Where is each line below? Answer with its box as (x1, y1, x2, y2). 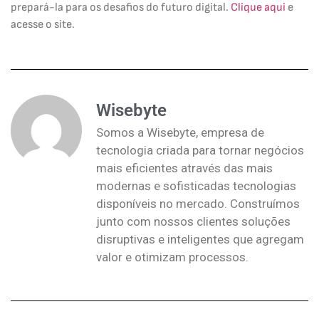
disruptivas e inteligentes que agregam (96, 231, 304, 246)
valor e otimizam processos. (96, 249, 249, 264)
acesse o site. (11, 18, 75, 32)
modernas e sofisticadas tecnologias (96, 178, 296, 193)
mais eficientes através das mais (96, 160, 273, 175)
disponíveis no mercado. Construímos (96, 196, 300, 211)
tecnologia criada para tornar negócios (96, 142, 304, 157)
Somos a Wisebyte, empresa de (96, 125, 264, 140)
